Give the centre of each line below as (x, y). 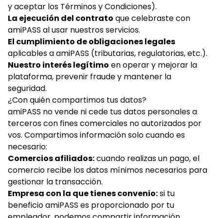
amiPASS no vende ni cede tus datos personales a (102, 112)
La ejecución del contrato (61, 18)
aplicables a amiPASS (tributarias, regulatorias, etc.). (108, 53)
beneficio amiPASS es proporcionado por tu (91, 205)
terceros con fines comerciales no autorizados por (105, 123)
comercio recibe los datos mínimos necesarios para (108, 170)
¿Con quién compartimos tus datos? (77, 100)
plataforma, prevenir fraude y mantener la (90, 77)
